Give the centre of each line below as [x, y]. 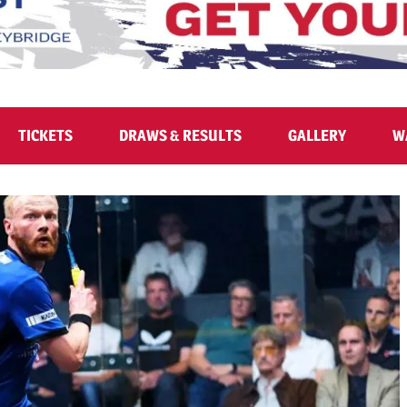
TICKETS [45, 136]
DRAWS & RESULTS [180, 136]
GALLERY [317, 136]
